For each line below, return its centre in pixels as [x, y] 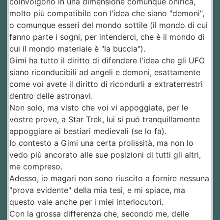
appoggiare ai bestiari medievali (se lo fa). [88, 131]
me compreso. [36, 167]
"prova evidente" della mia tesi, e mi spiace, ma [97, 190]
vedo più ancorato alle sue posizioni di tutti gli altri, [105, 155]
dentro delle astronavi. [51, 96]
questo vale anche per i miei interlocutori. [86, 202]
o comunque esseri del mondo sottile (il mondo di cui [109, 25]
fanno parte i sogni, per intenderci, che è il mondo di [107, 37]
